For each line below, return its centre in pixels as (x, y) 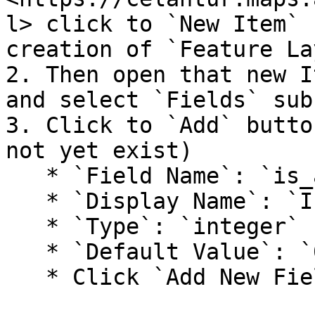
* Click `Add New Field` (26, 277)
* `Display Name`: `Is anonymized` (26, 201)
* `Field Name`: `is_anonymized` (26, 176)
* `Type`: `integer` (26, 226)
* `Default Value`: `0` (26, 252)
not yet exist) (99, 150)
